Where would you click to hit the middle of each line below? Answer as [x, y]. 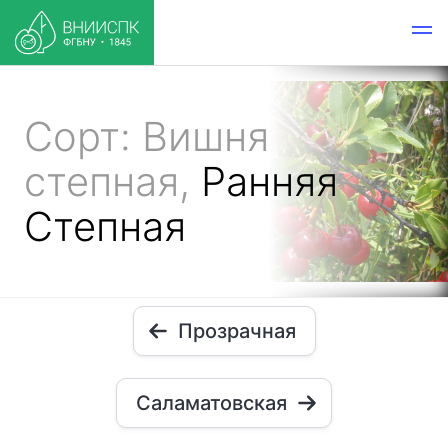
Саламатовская [211, 403]
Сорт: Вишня [146, 136]
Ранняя [269, 181]
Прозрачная [236, 331]
